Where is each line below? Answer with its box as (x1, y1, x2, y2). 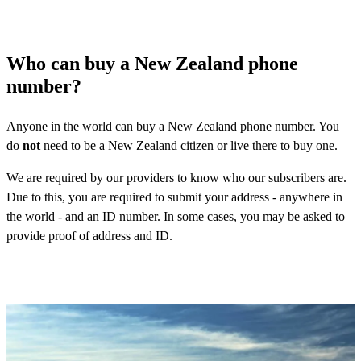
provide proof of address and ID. (6, 228, 172, 243)
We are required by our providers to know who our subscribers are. (6, 170, 346, 185)
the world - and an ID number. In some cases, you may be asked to (6, 209, 345, 223)
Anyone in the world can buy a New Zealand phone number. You (6, 118, 339, 133)
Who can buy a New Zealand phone (6, 52, 298, 74)
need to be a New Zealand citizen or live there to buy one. (40, 138, 338, 152)
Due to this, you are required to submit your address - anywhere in (6, 189, 342, 204)
